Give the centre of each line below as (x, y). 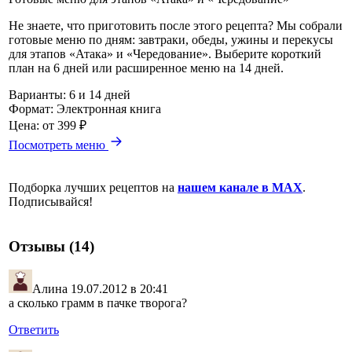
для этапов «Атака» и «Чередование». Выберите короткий (165, 53)
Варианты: (37, 94)
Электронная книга (109, 108)
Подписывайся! (51, 201)
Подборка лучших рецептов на (93, 187)
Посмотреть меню (57, 145)
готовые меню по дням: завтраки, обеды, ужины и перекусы (171, 39)
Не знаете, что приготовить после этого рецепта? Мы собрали (176, 25)
